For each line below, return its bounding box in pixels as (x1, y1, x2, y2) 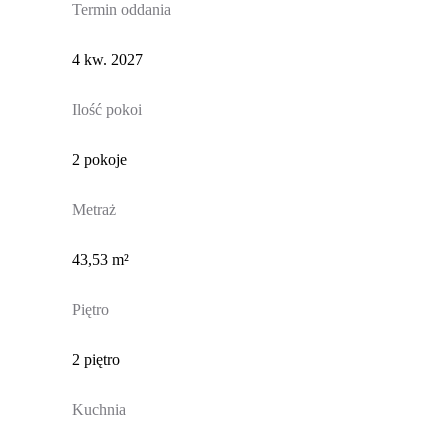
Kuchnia (71, 401, 126, 419)
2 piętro (71, 351, 120, 369)
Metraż (71, 201, 116, 219)
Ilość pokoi (71, 101, 142, 119)
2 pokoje (71, 151, 127, 169)
